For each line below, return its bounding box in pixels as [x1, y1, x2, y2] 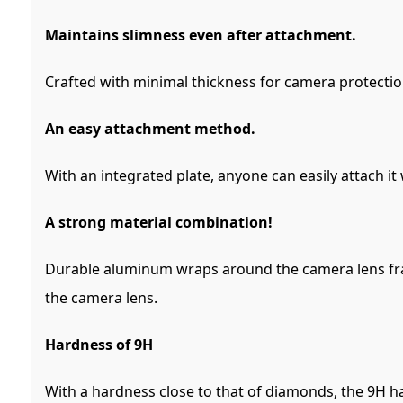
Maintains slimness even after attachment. [44, 24, 356, 45]
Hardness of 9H [44, 334, 153, 354]
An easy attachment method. [44, 118, 255, 139]
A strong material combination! [44, 211, 273, 232]
